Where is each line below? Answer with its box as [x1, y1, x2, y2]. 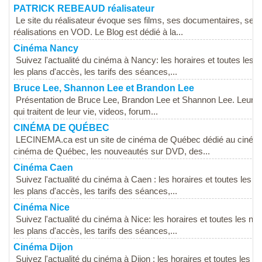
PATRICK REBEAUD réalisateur [13, 4, 154, 14]
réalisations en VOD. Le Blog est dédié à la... [13, 27, 183, 37]
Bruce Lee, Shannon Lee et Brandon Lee [13, 83, 194, 94]
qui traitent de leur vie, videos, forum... [13, 107, 158, 117]
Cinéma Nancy [13, 43, 78, 54]
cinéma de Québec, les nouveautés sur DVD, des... [13, 147, 210, 157]
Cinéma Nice [13, 202, 70, 213]
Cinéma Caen [13, 163, 73, 173]
